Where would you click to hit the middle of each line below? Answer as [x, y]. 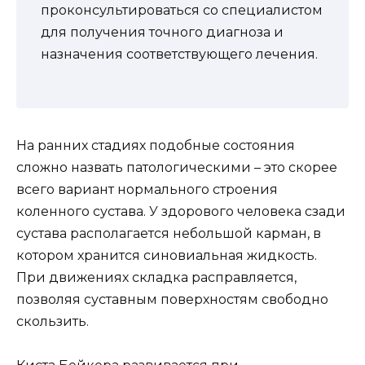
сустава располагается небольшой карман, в [169, 233]
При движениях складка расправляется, [156, 277]
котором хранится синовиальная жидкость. [167, 255]
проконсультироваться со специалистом [182, 11]
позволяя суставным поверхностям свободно [172, 299]
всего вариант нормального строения [147, 189]
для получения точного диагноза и [162, 33]
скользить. [53, 321]
